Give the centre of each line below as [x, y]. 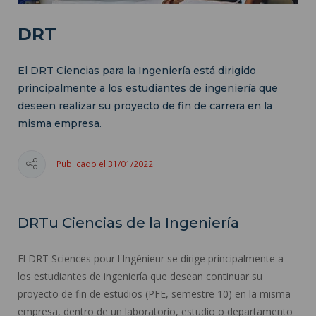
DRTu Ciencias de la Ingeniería [128, 223]
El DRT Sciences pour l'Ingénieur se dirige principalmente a [151, 258]
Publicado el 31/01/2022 [105, 164]
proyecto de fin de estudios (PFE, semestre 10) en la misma [154, 293]
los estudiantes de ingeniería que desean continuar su [140, 276]
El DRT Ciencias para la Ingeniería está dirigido [137, 70]
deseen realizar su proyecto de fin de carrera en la [145, 105]
